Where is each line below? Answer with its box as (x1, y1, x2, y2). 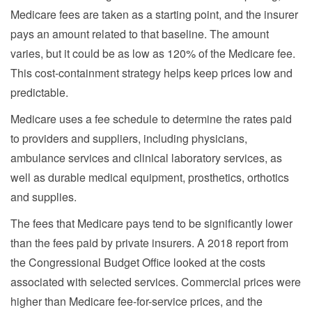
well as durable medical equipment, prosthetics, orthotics (10, 169, 289, 185)
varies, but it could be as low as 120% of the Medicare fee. (10, 45, 295, 61)
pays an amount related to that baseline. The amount (10, 25, 269, 42)
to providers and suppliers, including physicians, (10, 130, 247, 146)
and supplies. (10, 188, 77, 205)
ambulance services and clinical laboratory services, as (10, 149, 282, 166)
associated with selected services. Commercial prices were (10, 273, 301, 290)
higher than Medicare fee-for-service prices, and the (10, 292, 263, 309)
